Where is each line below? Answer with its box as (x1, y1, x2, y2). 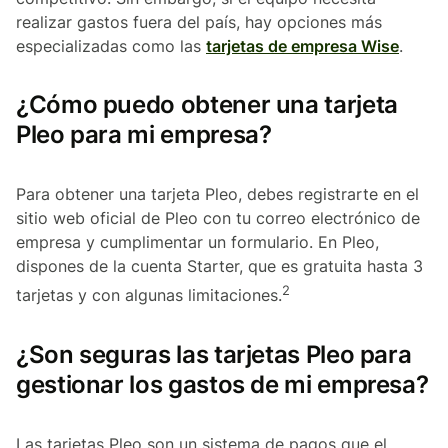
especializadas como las (16, 36, 206, 57)
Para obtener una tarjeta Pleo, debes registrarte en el (16, 184, 419, 205)
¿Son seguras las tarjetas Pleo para (16, 339, 412, 369)
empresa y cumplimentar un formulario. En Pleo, (16, 232, 379, 253)
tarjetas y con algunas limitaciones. (16, 285, 282, 306)
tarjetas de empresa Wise (206, 36, 399, 57)
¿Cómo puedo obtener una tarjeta (16, 90, 398, 120)
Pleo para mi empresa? (16, 120, 272, 150)
